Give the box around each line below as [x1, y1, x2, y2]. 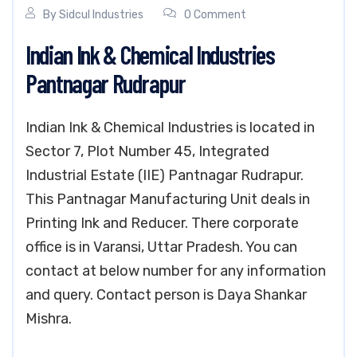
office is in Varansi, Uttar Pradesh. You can [25, 238, 297, 256]
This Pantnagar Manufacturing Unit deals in [25, 190, 310, 208]
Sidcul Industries [59, 8, 143, 22]
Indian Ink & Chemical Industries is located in [25, 119, 315, 136]
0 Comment [184, 8, 246, 22]
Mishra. [25, 310, 72, 328]
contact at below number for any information [25, 262, 326, 280]
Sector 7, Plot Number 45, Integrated [25, 143, 269, 160]
